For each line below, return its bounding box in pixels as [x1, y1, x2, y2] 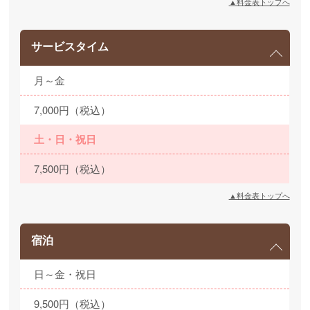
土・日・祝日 [34, 131, 97, 147]
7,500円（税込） [34, 161, 111, 176]
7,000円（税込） [34, 102, 111, 117]
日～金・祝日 [34, 266, 97, 281]
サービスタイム [31, 37, 109, 54]
